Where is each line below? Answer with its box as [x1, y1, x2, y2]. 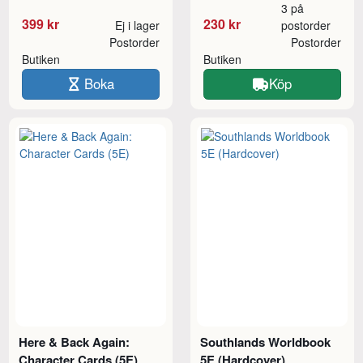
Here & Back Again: [19, 332, 130, 351]
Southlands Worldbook [200, 332, 331, 351]
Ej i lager [114, 16, 160, 33]
